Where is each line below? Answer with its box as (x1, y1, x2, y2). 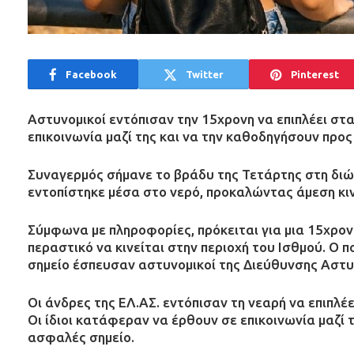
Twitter (186, 68, 224, 80)
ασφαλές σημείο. (28, 330, 134, 345)
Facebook (66, 68, 117, 80)
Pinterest (290, 68, 339, 80)
